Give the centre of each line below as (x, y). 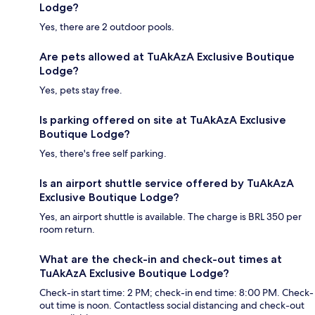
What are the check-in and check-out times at (161, 259)
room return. (67, 229)
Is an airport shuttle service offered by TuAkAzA (167, 183)
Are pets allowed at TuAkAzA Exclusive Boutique (167, 56)
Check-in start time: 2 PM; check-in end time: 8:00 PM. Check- (176, 292)
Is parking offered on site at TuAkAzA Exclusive (163, 120)
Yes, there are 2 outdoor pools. (107, 26)
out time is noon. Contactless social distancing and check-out (172, 305)
